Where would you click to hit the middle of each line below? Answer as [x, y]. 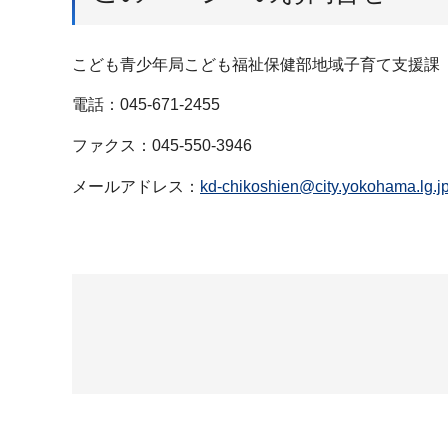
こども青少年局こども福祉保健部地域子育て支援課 [256, 64]
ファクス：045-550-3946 [162, 146]
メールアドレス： [136, 186]
